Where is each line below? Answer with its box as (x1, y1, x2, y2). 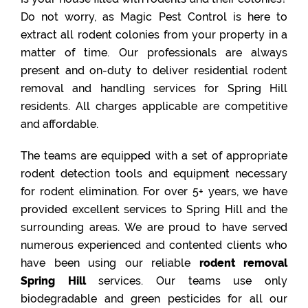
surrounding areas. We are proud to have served (21, 220, 287, 234)
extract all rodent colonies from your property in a (21, 27, 287, 41)
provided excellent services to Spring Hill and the (21, 202, 287, 216)
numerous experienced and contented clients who (21, 238, 287, 252)
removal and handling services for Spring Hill (21, 81, 287, 95)
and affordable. (21, 117, 98, 131)
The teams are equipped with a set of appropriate (21, 148, 287, 162)
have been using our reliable (21, 256, 199, 269)
